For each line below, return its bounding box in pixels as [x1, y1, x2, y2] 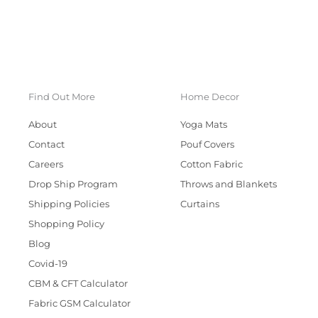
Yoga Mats [180, 119, 227, 131]
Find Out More [28, 92, 95, 103]
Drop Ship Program [28, 179, 118, 190]
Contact [28, 139, 65, 150]
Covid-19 [28, 258, 67, 270]
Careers [28, 159, 63, 170]
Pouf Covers [180, 139, 234, 150]
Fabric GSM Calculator [28, 298, 131, 309]
